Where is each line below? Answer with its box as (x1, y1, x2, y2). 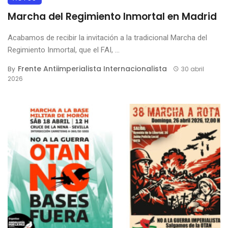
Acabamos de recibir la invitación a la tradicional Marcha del (8, 33, 207, 42)
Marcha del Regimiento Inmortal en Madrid (8, 9, 217, 23)
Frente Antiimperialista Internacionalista (18, 63, 167, 74)
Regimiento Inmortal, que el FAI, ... (8, 45, 120, 54)
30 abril (181, 64, 204, 73)
